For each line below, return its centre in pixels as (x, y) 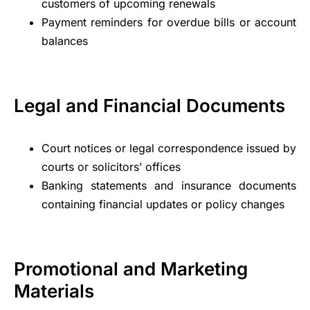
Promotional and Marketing (131, 268)
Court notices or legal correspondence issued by (169, 148)
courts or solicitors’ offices (111, 166)
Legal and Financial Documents (149, 105)
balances (65, 40)
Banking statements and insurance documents (169, 185)
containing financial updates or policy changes (163, 204)
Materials (54, 291)
